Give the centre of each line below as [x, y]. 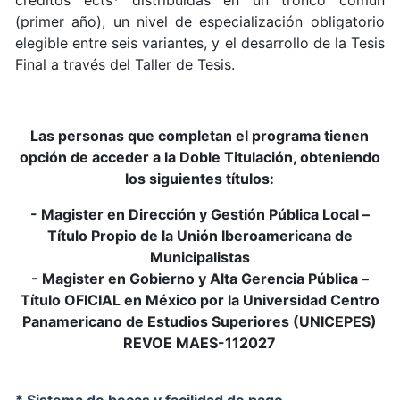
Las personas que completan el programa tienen [200, 135]
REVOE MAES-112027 [200, 342]
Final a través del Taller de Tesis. [128, 64]
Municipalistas [200, 257]
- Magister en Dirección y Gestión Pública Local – [200, 214]
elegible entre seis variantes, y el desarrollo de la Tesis [200, 42]
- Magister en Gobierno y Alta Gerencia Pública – [200, 278]
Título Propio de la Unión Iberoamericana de [200, 235]
